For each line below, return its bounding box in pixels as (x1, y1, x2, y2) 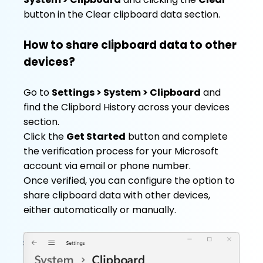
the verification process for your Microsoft (23, 144, 218, 159)
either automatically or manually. (23, 203, 176, 217)
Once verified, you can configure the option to (23, 174, 235, 188)
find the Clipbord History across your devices (23, 100, 230, 114)
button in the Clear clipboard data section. (23, 8, 220, 22)
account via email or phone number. (23, 159, 191, 173)
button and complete (126, 130, 228, 144)
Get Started (66, 130, 126, 144)
